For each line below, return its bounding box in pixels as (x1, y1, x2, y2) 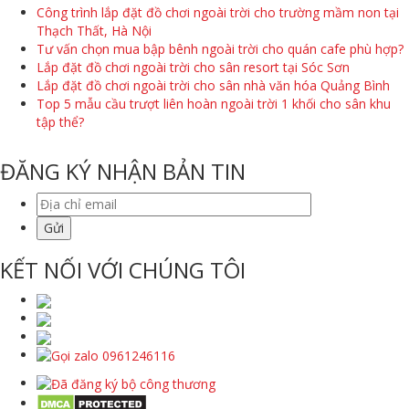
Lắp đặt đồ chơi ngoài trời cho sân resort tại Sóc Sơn (37, 58, 350, 76)
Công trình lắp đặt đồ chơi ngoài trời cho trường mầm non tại (37, 3, 399, 21)
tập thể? (37, 112, 84, 131)
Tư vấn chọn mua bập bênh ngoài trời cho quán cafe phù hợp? (37, 39, 404, 58)
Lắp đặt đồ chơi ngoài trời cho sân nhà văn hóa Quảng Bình (37, 76, 390, 94)
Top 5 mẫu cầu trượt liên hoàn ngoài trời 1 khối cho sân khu (37, 94, 391, 112)
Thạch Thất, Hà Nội (37, 21, 152, 39)
